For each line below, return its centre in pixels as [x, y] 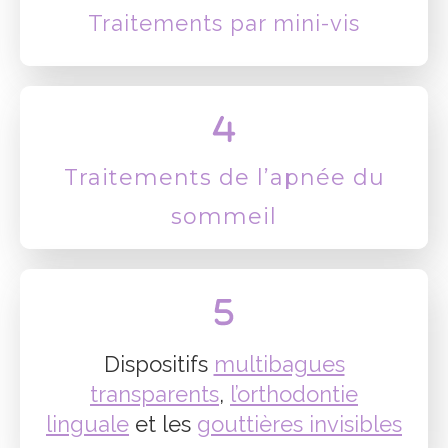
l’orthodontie [294, 394]
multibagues [279, 364]
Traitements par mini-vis [224, 23]
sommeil [224, 217]
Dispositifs [158, 364]
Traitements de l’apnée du [224, 178]
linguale [87, 424]
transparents [154, 394]
